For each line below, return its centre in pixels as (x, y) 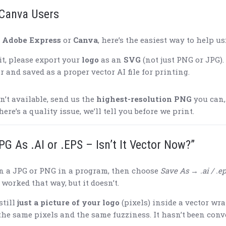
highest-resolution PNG (144, 99)
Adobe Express (32, 40)
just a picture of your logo (68, 203)
